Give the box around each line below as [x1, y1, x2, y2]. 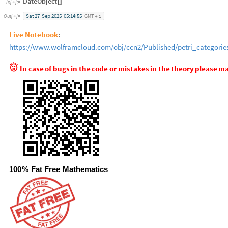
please [195, 64, 218, 74]
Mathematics [63, 165, 108, 175]
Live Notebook [9, 30, 58, 39]
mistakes [118, 64, 150, 74]
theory [170, 64, 194, 74]
